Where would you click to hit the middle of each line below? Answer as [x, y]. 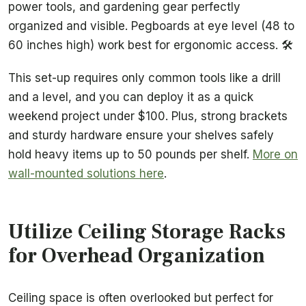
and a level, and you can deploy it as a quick [131, 97]
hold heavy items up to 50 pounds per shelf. [130, 154]
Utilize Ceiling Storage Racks [147, 232]
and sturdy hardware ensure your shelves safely [141, 135]
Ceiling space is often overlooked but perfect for [141, 297]
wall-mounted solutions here [86, 173]
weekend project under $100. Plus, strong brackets [148, 116]
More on [275, 154]
